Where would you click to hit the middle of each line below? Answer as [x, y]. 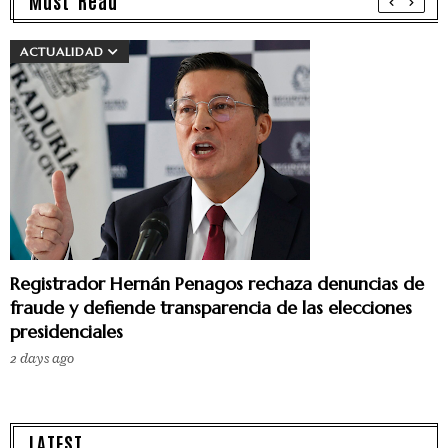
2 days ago [42, 359]
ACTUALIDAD [62, 52]
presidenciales [66, 332]
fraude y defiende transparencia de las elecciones [211, 308]
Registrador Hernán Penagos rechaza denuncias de [217, 284]
